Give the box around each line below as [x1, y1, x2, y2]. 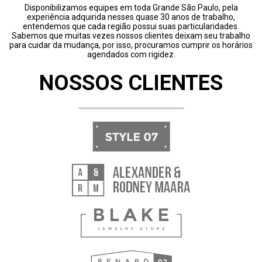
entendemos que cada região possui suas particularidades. [23, 22, 239, 31]
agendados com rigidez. [87, 50, 175, 59]
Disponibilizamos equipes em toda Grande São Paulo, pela [24, 3, 238, 12]
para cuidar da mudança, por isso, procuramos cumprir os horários [9, 40, 253, 50]
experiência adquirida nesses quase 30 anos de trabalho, [27, 12, 235, 22]
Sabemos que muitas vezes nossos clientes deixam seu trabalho [12, 31, 250, 40]
